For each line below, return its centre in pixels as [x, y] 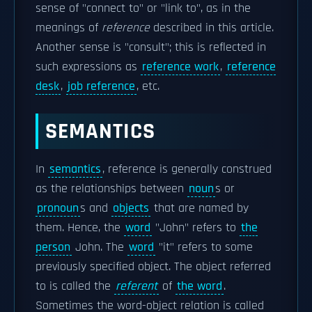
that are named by [200, 208]
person [53, 247]
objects [131, 208]
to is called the [75, 286]
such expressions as [88, 67]
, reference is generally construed [187, 169]
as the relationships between [111, 189]
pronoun [58, 208]
